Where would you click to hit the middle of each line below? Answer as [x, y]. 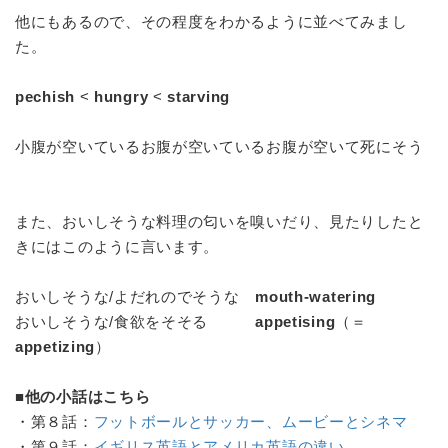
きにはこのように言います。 [117, 246]
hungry [121, 96]
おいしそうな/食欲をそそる [135, 321]
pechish [45, 96]
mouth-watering [316, 296]
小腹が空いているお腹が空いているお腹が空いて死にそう [219, 146]
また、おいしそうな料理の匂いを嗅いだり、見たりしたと [219, 221]
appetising [295, 321]
